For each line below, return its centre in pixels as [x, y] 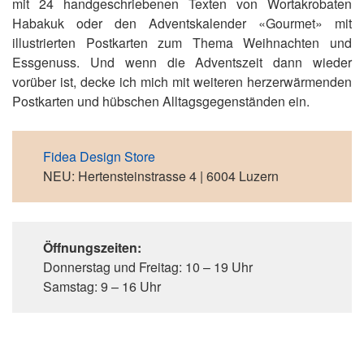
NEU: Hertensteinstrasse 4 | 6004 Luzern [161, 176]
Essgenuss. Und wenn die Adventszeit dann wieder [182, 62]
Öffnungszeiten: [92, 247]
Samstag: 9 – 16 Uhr [102, 286]
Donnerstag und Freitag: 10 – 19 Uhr [148, 267]
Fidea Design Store [99, 156]
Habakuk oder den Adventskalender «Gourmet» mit [182, 23]
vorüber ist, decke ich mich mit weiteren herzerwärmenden [182, 82]
